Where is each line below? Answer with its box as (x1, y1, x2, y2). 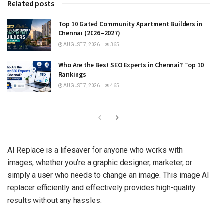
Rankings (58, 69, 86, 78)
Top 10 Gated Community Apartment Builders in (58, 19, 202, 29)
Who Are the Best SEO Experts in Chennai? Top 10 (58, 60, 204, 69)
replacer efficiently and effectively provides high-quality (7, 183, 196, 193)
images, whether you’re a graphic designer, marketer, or (7, 158, 192, 168)
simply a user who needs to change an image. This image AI (7, 170, 209, 180)
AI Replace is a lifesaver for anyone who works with (7, 145, 183, 155)
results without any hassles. (7, 196, 102, 205)
